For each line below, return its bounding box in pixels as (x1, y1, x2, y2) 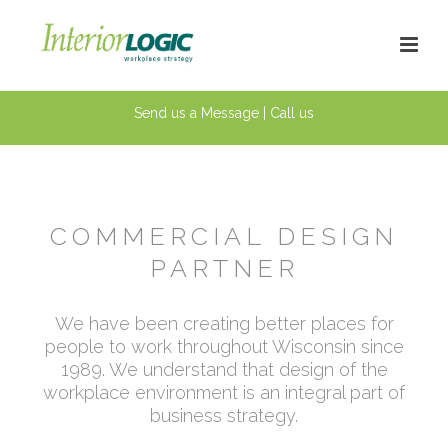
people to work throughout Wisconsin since (44, 335, 404, 357)
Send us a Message (134, 105, 259, 122)
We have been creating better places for (54, 312, 394, 334)
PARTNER (149, 252, 299, 283)
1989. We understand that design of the (60, 358, 388, 380)
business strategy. (150, 404, 298, 426)
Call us (270, 105, 314, 122)
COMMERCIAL (50, 220, 266, 251)
